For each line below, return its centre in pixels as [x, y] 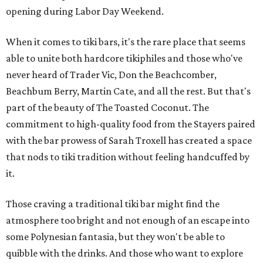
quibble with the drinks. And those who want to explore [124, 253]
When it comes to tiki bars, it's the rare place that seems [126, 42]
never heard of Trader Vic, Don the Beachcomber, [111, 75]
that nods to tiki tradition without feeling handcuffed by [128, 157]
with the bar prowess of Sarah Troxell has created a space [129, 141]
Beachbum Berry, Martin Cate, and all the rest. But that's [128, 91]
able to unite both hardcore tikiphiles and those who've [124, 58]
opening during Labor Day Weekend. [85, 11]
